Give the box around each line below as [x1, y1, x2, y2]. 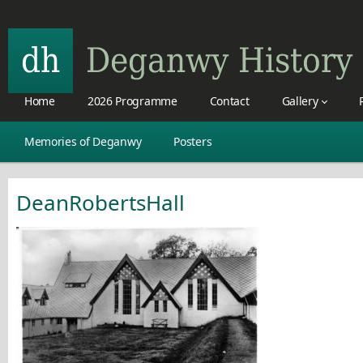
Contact [209, 93, 250, 109]
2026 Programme [87, 93, 177, 109]
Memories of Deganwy [24, 134, 142, 149]
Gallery [281, 93, 318, 109]
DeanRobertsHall [16, 188, 185, 217]
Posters [173, 134, 212, 149]
